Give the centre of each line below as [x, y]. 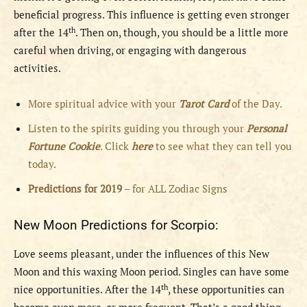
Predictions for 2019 [75, 189]
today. [42, 164]
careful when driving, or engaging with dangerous [130, 50]
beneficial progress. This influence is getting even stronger [152, 15]
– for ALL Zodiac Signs [175, 189]
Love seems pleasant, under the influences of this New [142, 254]
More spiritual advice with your [103, 104]
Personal [267, 128]
